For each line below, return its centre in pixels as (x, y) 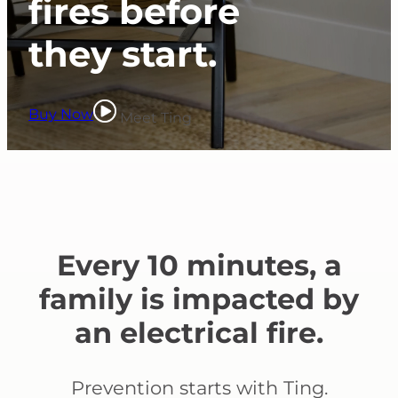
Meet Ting (154, 118)
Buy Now (61, 114)
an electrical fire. (199, 332)
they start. (123, 54)
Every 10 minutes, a (199, 265)
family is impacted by (199, 298)
